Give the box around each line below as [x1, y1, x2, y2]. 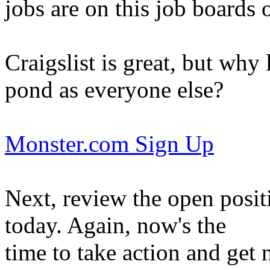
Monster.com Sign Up [5, 131, 214, 157]
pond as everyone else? [5, 77, 224, 102]
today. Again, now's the [5, 212, 226, 238]
